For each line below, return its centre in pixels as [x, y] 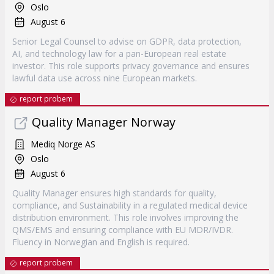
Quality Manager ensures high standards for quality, [114, 193]
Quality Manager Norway [104, 122]
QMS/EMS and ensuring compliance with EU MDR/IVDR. [123, 230]
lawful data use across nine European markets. [105, 78]
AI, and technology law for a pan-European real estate [119, 54]
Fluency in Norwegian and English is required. [101, 242]
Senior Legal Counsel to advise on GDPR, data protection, [127, 41]
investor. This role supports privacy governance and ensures [131, 66]
